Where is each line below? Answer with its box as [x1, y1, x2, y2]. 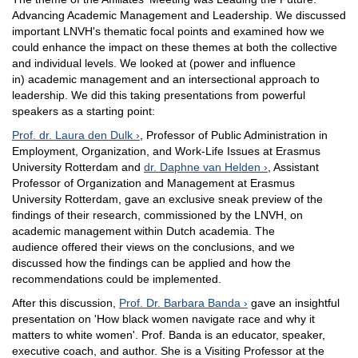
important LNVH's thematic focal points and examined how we [12, 24, 324, 38]
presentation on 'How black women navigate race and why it [12, 312, 315, 325]
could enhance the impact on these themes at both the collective [12, 40, 337, 54]
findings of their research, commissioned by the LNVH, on [12, 208, 303, 221]
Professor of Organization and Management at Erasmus [12, 176, 295, 189]
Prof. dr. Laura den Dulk [12, 128, 133, 141]
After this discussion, [12, 296, 119, 309]
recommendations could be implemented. [12, 272, 225, 285]
